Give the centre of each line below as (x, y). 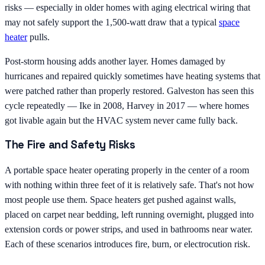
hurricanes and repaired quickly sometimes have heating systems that (132, 76)
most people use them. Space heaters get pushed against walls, (120, 200)
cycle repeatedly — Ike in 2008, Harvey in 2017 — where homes (127, 105)
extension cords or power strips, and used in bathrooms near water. (129, 230)
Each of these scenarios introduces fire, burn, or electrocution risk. (127, 244)
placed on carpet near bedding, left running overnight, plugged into (129, 215)
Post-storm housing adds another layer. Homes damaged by (115, 61)
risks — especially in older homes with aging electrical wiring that (127, 7)
